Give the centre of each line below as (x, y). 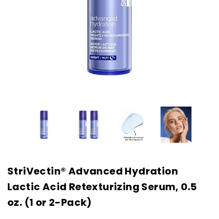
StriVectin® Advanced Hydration (93, 171)
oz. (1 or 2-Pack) (50, 202)
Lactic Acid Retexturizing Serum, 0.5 (102, 187)
